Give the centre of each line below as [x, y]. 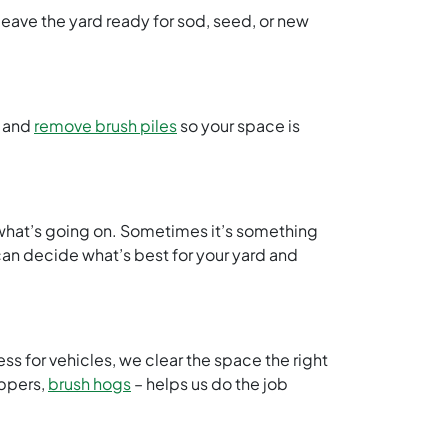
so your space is [238, 126]
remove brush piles [105, 126]
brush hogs [89, 384]
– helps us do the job [209, 384]
